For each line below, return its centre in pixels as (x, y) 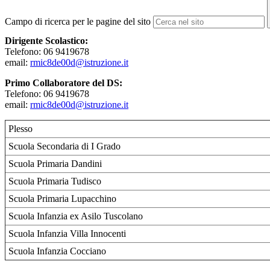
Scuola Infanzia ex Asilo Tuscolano (76, 216)
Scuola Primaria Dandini (55, 164)
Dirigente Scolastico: (46, 41)
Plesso (20, 129)
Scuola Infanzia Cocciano (57, 251)
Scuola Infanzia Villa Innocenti (67, 234)
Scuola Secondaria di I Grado (64, 146)
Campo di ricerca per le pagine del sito (78, 22)
